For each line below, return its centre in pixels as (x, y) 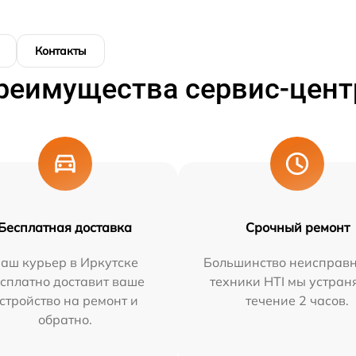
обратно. (65, 319)
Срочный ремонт (297, 227)
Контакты (61, 51)
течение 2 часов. (298, 300)
